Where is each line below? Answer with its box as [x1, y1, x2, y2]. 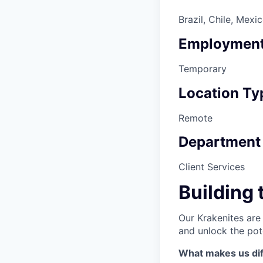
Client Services [178, 161, 245, 173]
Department [178, 133, 261, 151]
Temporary [178, 62, 227, 75]
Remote [178, 112, 213, 124]
